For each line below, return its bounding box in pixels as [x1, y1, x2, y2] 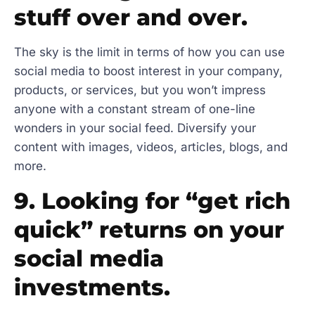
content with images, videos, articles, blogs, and [14, 140, 288, 155]
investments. [14, 273, 170, 301]
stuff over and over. [14, 4, 247, 32]
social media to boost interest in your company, [14, 64, 283, 79]
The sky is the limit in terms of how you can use [14, 45, 285, 60]
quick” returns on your [14, 215, 284, 243]
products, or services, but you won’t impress [14, 83, 266, 98]
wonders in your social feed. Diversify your [14, 121, 256, 136]
